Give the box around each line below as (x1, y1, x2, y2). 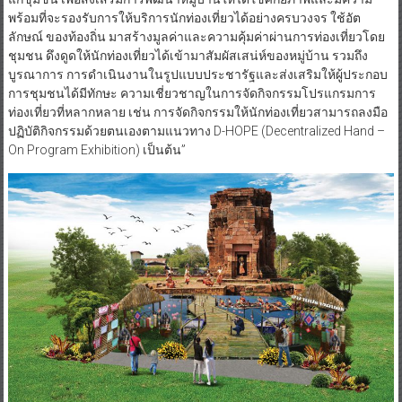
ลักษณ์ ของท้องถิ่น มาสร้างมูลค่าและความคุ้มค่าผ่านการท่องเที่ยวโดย (7, 29, 385, 44)
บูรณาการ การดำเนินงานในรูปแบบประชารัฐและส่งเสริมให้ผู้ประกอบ (7, 66, 388, 82)
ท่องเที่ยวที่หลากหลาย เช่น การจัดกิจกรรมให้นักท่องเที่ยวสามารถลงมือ (7, 104, 388, 119)
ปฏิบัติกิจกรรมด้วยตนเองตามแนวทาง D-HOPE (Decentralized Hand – (7, 123, 385, 138)
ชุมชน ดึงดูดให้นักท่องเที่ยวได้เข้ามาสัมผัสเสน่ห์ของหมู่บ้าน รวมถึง (7, 48, 368, 63)
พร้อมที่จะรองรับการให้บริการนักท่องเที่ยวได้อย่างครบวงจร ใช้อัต (7, 10, 361, 25)
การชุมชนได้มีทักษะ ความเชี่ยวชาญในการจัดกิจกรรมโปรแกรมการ (7, 85, 376, 100)
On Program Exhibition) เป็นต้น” (7, 142, 186, 157)
